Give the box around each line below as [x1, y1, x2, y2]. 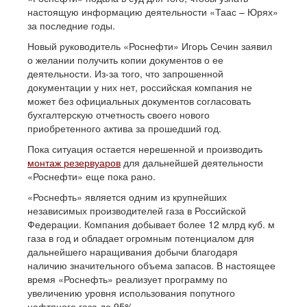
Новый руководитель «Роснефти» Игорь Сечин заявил [27, 38, 272, 53]
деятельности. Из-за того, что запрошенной [27, 66, 223, 80]
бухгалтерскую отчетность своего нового [27, 107, 210, 121]
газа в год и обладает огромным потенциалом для [27, 230, 254, 245]
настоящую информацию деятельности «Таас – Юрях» [27, 4, 278, 19]
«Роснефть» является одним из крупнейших [27, 189, 227, 204]
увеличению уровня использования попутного [27, 285, 235, 299]
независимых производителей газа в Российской [27, 203, 246, 217]
